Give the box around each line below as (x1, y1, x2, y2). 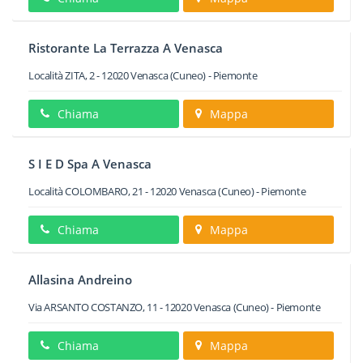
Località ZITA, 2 (28, 68, 95, 83)
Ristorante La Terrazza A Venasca (28, 40, 223, 56)
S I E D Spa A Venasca (28, 156, 152, 172)
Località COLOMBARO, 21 (28, 184, 143, 199)
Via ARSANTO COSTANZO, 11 (28, 300, 158, 314)
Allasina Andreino (28, 271, 132, 288)
